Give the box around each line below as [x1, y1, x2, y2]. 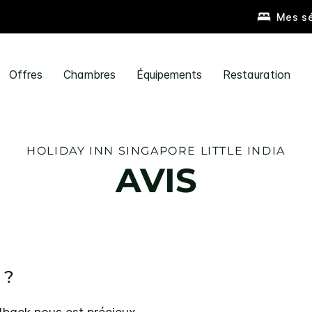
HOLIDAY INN [26, 143, 114, 157]
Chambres [63, 68, 116, 81]
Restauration [222, 68, 290, 81]
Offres [8, 68, 42, 81]
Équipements [136, 68, 202, 81]
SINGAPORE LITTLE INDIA [118, 143, 286, 157]
